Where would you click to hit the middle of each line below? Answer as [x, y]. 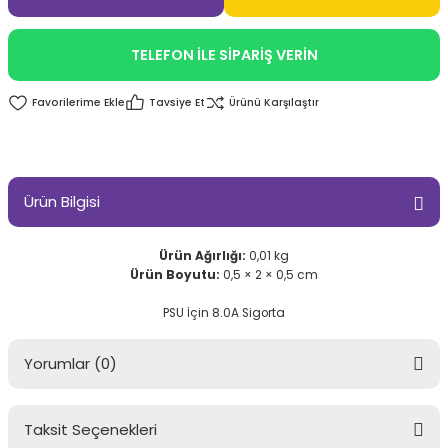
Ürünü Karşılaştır [274, 102]
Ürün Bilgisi [62, 201]
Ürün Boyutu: [176, 275]
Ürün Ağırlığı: [204, 256]
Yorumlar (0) [70, 363]
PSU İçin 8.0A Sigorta [224, 313]
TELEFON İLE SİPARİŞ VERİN [224, 55]
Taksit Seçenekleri [90, 429]
